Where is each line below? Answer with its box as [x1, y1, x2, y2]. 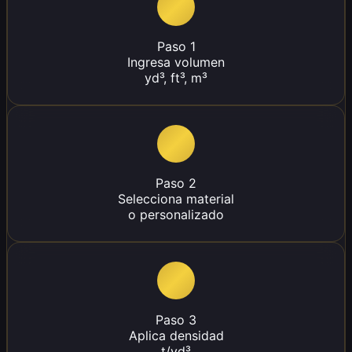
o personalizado [128, 207, 224, 223]
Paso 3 [156, 312, 196, 328]
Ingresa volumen [127, 54, 225, 71]
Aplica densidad [128, 328, 224, 344]
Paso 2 [156, 175, 196, 192]
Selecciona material [118, 191, 234, 207]
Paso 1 [156, 38, 196, 55]
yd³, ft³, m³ [145, 70, 207, 86]
